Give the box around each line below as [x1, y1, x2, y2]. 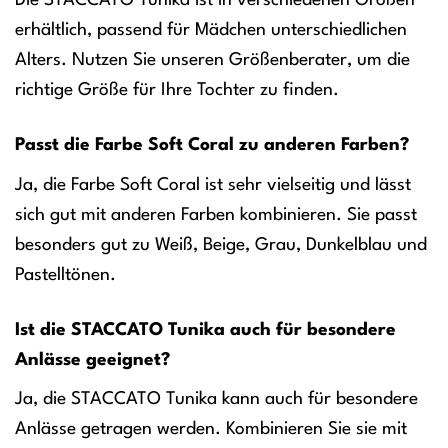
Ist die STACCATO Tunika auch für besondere [15, 320, 396, 339]
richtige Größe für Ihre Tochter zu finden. [15, 80, 339, 99]
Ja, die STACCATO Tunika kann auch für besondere [15, 390, 418, 409]
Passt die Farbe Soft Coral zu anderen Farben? [15, 135, 409, 154]
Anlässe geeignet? [15, 350, 170, 369]
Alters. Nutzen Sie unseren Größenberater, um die [15, 50, 410, 69]
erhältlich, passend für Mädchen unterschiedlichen [15, 20, 407, 39]
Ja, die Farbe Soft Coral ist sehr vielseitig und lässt [15, 175, 411, 194]
